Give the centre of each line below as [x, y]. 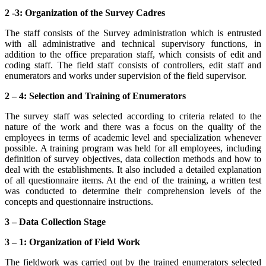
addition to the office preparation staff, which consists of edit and [133, 54]
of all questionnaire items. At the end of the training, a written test [133, 180]
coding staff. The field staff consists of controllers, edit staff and [133, 65]
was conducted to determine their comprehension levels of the [133, 191]
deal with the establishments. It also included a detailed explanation [133, 169]
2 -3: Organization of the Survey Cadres [85, 12]
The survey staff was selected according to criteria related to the [133, 116]
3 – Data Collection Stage [55, 221]
